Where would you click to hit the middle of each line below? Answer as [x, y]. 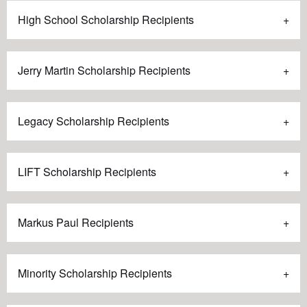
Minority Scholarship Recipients [95, 273]
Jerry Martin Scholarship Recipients [104, 71]
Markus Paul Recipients [76, 223]
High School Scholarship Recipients [106, 20]
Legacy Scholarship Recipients [94, 121]
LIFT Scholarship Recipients [87, 172]
